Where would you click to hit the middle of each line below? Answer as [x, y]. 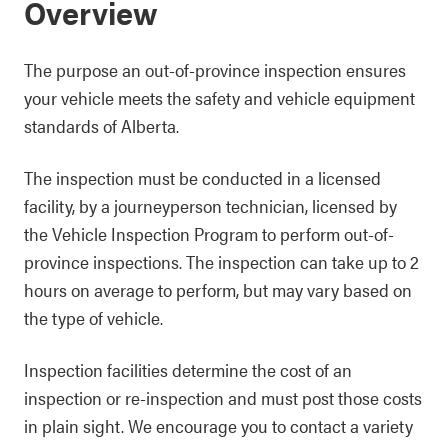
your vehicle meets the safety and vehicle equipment [219, 97]
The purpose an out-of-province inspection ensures [215, 69]
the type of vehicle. [93, 317]
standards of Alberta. [101, 125]
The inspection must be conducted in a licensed [202, 177]
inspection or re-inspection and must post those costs [223, 397]
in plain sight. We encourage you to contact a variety [218, 425]
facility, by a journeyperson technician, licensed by [210, 205]
